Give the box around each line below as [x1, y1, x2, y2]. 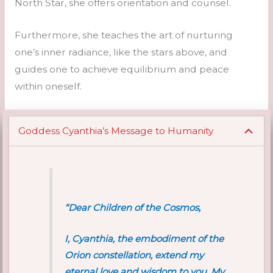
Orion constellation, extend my [65, 249, 204, 261]
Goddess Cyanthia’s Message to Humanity [18, 125, 213, 137]
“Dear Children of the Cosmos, [65, 202, 201, 214]
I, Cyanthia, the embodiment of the [65, 233, 224, 245]
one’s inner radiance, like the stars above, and [14, 46, 227, 58]
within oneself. [14, 80, 82, 92]
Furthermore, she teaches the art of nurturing [14, 29, 233, 41]
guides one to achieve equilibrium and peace [14, 63, 229, 75]
